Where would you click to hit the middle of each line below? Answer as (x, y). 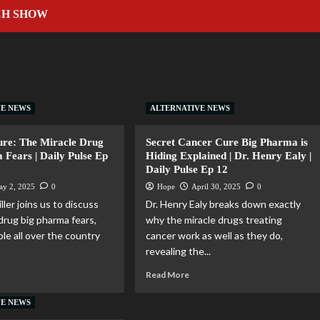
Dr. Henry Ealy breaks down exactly (224, 204)
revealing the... (179, 251)
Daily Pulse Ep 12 (187, 169)
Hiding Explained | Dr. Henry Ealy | (229, 156)
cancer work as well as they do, (215, 235)
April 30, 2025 (216, 186)
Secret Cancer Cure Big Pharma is (227, 142)
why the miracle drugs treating (214, 220)
